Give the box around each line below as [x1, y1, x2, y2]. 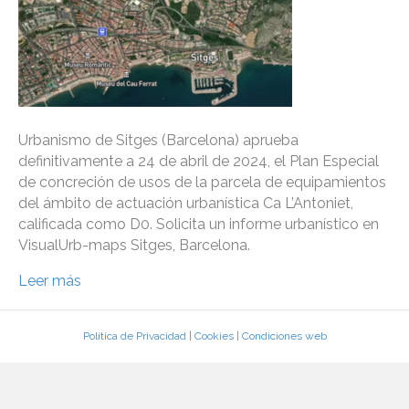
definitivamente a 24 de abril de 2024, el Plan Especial [18, 152, 379, 171]
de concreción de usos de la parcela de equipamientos [18, 173, 386, 192]
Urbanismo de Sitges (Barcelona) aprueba [18, 131, 299, 150]
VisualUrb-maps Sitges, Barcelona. [18, 236, 250, 255]
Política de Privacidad [82, 330, 186, 343]
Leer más [18, 272, 81, 290]
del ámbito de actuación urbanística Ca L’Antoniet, [18, 194, 353, 213]
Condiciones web [241, 330, 327, 343]
